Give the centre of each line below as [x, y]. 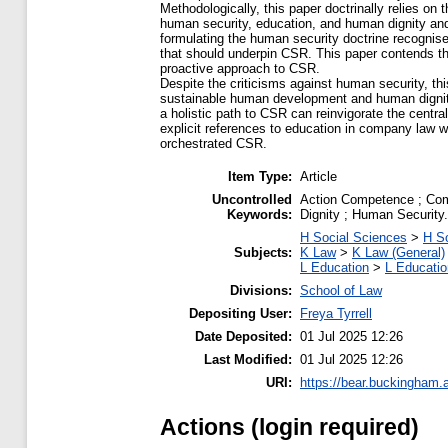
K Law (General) [398, 252]
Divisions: [261, 290]
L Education [334, 267]
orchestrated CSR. [213, 143]
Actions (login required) [289, 426]
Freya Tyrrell [336, 313]
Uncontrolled [252, 199]
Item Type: [260, 176]
